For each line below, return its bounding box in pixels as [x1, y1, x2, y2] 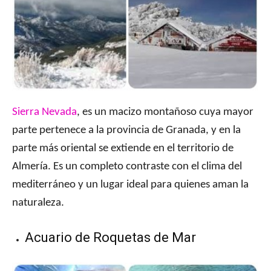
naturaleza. [12, 197, 64, 209]
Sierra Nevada [12, 106, 77, 119]
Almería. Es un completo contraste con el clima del [12, 161, 242, 173]
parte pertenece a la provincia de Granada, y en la [12, 125, 241, 137]
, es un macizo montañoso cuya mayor [77, 106, 253, 119]
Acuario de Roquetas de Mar [25, 230, 196, 246]
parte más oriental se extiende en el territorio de [12, 143, 233, 155]
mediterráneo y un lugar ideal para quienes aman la [12, 179, 249, 191]
